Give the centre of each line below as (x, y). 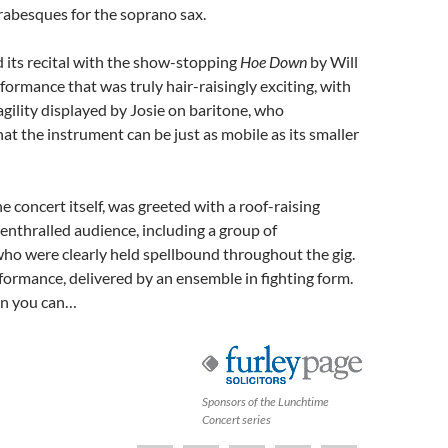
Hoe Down (273, 61)
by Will (332, 61)
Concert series (236, 419)
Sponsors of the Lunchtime (265, 401)
